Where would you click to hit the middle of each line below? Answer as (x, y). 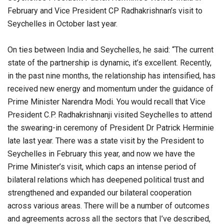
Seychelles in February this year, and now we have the (101, 153)
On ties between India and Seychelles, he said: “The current (110, 49)
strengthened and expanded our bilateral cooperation (99, 192)
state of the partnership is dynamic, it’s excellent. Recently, (109, 62)
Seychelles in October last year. (62, 23)
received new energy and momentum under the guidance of (110, 88)
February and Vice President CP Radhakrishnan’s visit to (105, 10)
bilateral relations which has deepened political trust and (106, 179)
